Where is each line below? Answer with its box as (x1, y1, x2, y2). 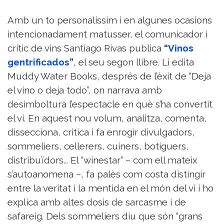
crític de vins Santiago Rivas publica (7, 42, 164, 54)
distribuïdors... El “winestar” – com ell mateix (7, 154, 197, 166)
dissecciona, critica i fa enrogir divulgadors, (7, 126, 194, 138)
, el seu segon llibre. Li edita (73, 56, 194, 68)
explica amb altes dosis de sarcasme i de (7, 196, 186, 208)
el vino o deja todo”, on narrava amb (7, 84, 162, 96)
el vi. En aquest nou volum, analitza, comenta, (7, 112, 206, 124)
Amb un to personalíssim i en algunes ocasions (7, 14, 212, 26)
